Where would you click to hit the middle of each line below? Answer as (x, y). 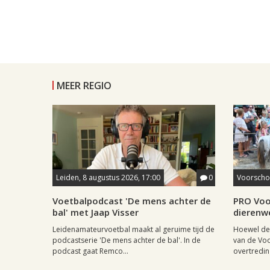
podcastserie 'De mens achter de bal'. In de (127, 240)
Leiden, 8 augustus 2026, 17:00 (108, 177)
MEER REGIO (84, 86)
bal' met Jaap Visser (96, 212)
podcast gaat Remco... (90, 251)
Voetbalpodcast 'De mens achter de (132, 201)
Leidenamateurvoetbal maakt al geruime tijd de (133, 229)
